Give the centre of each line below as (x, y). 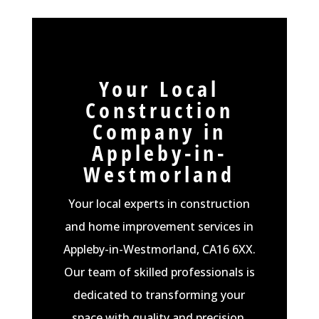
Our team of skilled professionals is (159, 272)
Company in (159, 131)
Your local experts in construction (159, 203)
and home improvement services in (159, 226)
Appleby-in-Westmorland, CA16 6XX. (159, 249)
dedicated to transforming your (159, 294)
